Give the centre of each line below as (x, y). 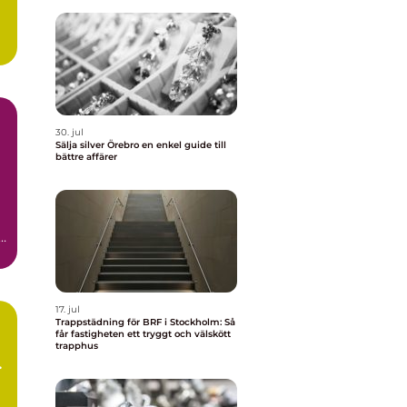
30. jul (69, 132)
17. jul (68, 309)
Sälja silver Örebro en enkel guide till (99, 145)
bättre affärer (86, 157)
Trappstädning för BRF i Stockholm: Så (145, 322)
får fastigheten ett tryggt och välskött (143, 334)
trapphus (77, 346)
